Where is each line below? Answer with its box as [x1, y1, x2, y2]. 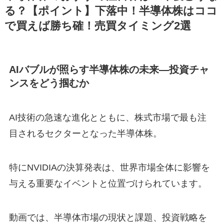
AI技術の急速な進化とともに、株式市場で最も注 [8, 112, 206, 123]
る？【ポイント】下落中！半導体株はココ [4, 4, 217, 17]
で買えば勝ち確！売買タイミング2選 [4, 19, 191, 32]
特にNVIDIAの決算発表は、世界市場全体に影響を [8, 162, 210, 172]
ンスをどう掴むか [8, 77, 89, 88]
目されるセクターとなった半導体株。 [8, 128, 162, 139]
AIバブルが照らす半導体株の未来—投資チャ [8, 63, 209, 75]
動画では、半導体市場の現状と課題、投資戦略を [8, 212, 207, 222]
